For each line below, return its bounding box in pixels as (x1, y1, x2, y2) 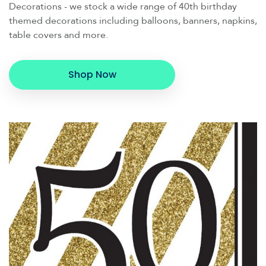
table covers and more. (9, 28, 108, 42)
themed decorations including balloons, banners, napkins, (9, 14, 257, 27)
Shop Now (68, 67, 116, 81)
